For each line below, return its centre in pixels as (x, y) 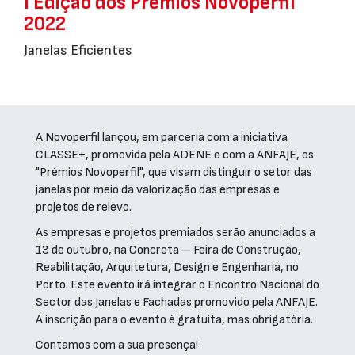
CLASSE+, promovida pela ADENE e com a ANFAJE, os (175, 155)
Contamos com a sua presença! (117, 345)
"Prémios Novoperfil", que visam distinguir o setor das (174, 172)
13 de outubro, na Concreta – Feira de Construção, (168, 250)
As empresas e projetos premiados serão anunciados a (176, 232)
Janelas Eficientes (78, 50)
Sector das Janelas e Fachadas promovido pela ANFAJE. (177, 302)
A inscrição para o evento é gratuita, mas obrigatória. (174, 319)
